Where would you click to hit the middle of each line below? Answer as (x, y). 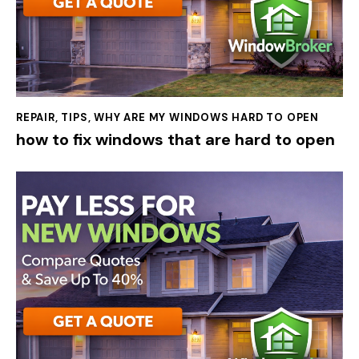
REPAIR (36, 117)
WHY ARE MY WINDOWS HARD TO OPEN (207, 117)
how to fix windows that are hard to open (175, 140)
